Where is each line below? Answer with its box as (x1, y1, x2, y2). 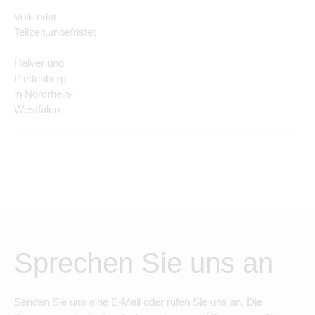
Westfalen (14, 103, 60, 115)
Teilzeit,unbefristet (14, 26, 96, 38)
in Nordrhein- (14, 88, 73, 100)
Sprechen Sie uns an (14, 247, 274, 278)
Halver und (14, 57, 64, 69)
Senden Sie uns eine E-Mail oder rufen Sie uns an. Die (14, 296, 262, 308)
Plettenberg (14, 72, 66, 84)
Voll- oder (14, 11, 57, 22)
